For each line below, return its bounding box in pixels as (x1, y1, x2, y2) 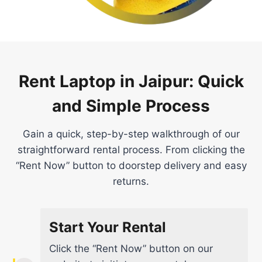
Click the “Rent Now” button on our (49, 242, 213, 254)
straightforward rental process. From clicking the (17, 143, 245, 156)
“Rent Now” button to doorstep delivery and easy (15, 159, 247, 171)
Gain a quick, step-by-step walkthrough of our (22, 127, 240, 140)
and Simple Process (52, 95, 210, 116)
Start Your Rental (49, 218, 166, 236)
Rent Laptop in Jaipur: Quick (18, 71, 244, 91)
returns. (113, 175, 149, 187)
